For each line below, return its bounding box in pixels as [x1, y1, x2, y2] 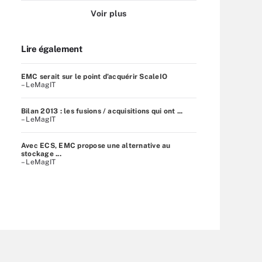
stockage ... [21, 149, 61, 158]
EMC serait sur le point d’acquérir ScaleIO [21, 72, 168, 81]
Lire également [21, 43, 82, 54]
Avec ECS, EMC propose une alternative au [21, 141, 171, 150]
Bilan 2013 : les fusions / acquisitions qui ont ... [21, 106, 183, 115]
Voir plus [91, 8, 127, 18]
